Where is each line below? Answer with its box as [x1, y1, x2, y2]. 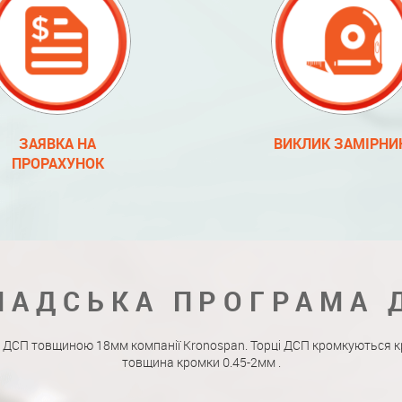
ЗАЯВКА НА [19, 134, 96, 153]
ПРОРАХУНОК [11, 153, 104, 173]
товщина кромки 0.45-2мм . [121, 354, 281, 371]
